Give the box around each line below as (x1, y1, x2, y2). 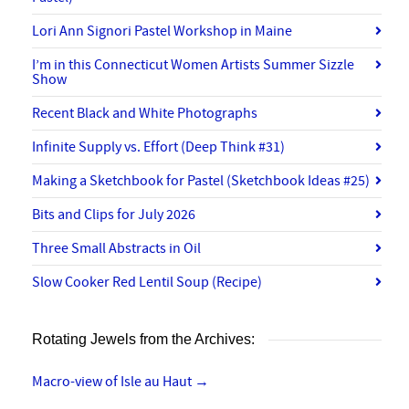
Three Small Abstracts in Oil (32, 238, 201, 257)
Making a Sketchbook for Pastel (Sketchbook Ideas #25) (32, 171, 370, 190)
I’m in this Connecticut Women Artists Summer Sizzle (32, 55, 354, 74)
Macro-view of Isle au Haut (32, 372, 194, 391)
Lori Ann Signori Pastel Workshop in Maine (32, 21, 292, 40)
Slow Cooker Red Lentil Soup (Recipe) (32, 272, 262, 291)
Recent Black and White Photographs (32, 103, 257, 122)
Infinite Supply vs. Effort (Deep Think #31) (32, 137, 285, 156)
